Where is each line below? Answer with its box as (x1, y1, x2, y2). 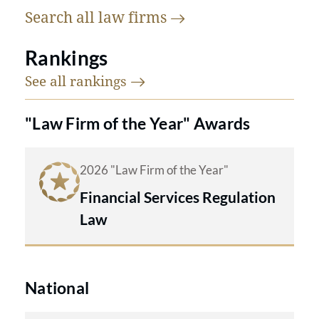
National (25, 277, 90, 298)
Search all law (25, 6, 128, 27)
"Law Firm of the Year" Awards (25, 113, 251, 133)
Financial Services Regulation (80, 187, 276, 206)
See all (25, 71, 70, 90)
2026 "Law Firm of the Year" (80, 162, 229, 177)
